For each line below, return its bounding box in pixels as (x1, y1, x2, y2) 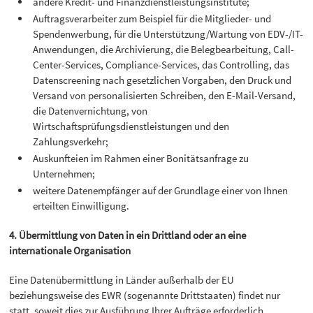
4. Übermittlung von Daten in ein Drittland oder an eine (9, 228, 247, 242)
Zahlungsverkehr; (33, 134, 109, 148)
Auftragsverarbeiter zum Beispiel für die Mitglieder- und (33, 11, 272, 25)
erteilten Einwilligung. (33, 198, 130, 212)
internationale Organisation (9, 244, 131, 258)
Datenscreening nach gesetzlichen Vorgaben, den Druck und (33, 73, 292, 87)
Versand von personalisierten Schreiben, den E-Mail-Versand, (33, 88, 296, 102)
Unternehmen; (33, 166, 96, 180)
